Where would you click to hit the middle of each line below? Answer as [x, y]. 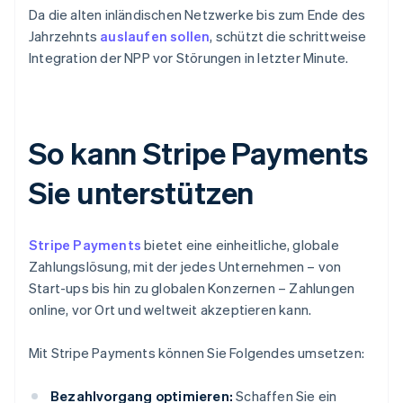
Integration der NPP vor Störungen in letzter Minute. [189, 58]
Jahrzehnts [65, 36]
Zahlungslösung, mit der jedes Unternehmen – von [185, 267]
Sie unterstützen [142, 193]
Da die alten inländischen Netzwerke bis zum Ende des [197, 15]
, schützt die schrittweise [288, 36]
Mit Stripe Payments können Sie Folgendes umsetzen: [197, 353]
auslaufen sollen [155, 36]
